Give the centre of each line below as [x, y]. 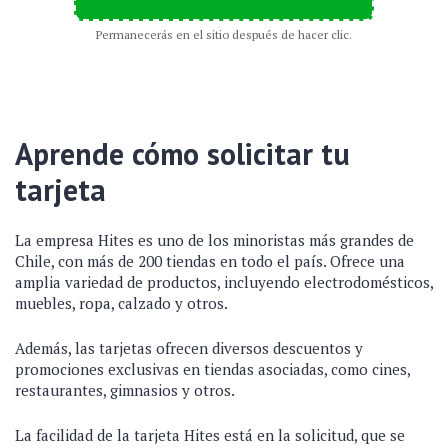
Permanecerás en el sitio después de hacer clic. [224, 34]
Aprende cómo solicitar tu [182, 153]
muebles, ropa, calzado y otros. [121, 303]
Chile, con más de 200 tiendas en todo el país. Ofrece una [210, 261]
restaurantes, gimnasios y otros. [125, 390]
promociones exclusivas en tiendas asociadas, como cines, [212, 369]
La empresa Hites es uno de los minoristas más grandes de [214, 240]
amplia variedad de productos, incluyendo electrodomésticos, [224, 282]
